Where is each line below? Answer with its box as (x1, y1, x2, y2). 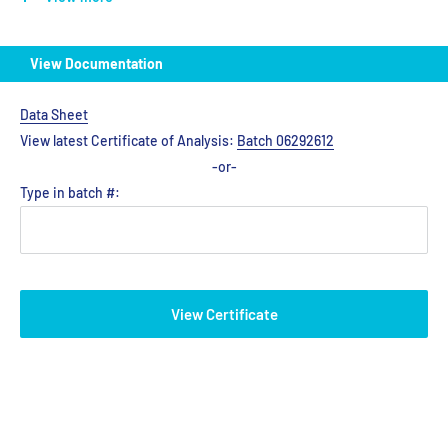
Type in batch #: (20, 183, 123, 201)
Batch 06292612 (237, 131, 334, 149)
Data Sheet (20, 105, 88, 123)
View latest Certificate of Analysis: (20, 131, 237, 149)
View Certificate (170, 304, 278, 323)
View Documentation (30, 54, 163, 72)
